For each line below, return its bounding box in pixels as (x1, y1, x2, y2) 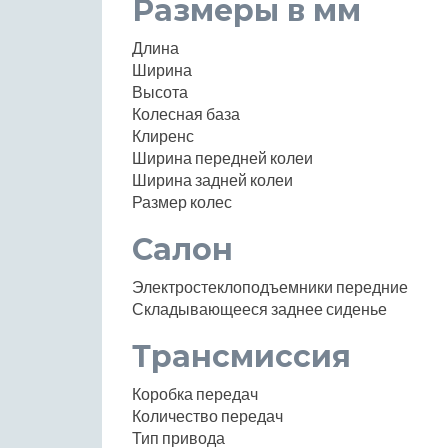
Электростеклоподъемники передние (132, 276, 408, 296)
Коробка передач (132, 383, 258, 403)
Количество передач (132, 405, 283, 425)
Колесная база (132, 103, 240, 123)
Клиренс (132, 125, 194, 145)
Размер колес (132, 191, 232, 211)
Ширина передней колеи (132, 147, 313, 167)
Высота (132, 81, 188, 101)
